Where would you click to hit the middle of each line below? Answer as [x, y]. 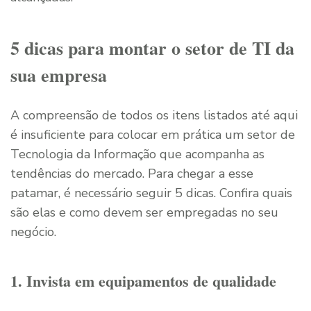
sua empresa [59, 75]
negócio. [33, 232]
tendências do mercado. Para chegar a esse [132, 173]
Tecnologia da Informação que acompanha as [137, 154]
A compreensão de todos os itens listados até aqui [154, 115]
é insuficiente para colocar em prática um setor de [153, 134]
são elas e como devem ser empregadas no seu [144, 212]
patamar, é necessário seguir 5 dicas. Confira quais [151, 193]
